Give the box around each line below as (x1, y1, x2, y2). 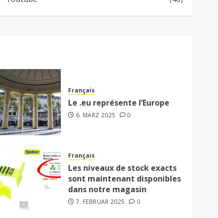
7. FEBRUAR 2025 (76, 198, 125, 206)
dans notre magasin (68, 184, 147, 195)
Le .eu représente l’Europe (68, 97, 170, 109)
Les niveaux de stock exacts (68, 163, 177, 174)
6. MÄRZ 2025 (76, 111, 116, 120)
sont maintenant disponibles (68, 173, 182, 184)
